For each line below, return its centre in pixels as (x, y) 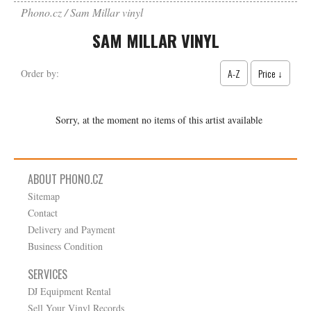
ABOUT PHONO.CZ (66, 179)
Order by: (40, 73)
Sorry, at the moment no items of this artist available (159, 120)
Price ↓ (270, 73)
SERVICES (48, 274)
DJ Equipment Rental (69, 291)
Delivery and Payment (72, 229)
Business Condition (65, 246)
